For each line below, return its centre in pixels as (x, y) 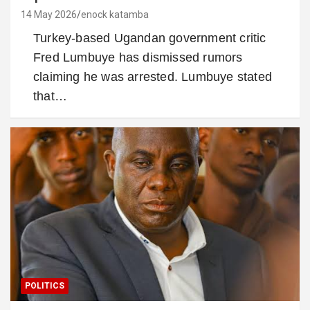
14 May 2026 (49, 14)
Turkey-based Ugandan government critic (150, 38)
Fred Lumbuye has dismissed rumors (138, 57)
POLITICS (45, 285)
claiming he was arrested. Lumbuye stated (153, 76)
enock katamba (115, 14)
